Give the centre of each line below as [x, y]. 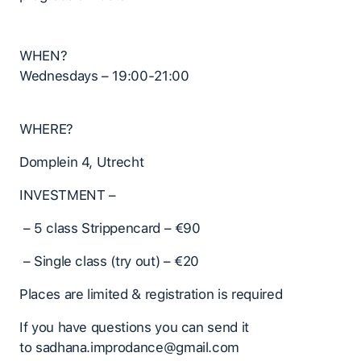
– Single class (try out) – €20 [110, 261]
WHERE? [46, 129]
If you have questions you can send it [134, 328]
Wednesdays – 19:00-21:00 [104, 76]
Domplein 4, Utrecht [82, 162]
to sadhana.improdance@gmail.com [130, 348]
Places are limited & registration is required [151, 295]
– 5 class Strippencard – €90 [112, 228]
